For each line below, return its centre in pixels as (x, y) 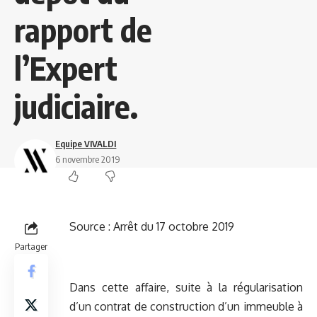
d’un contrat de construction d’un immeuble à (186, 307)
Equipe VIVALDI (86, 144)
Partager (31, 247)
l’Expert (66, 68)
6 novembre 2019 (88, 160)
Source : (91, 227)
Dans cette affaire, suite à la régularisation (186, 288)
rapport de (83, 30)
